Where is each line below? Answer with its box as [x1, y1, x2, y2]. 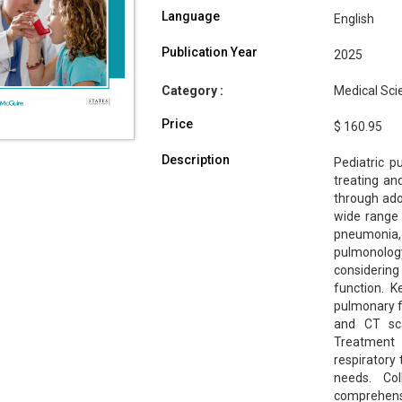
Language [161, 9, 220, 24]
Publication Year [161, 45, 258, 60]
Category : [161, 83, 223, 99]
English [333, 12, 374, 27]
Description [161, 153, 230, 168]
